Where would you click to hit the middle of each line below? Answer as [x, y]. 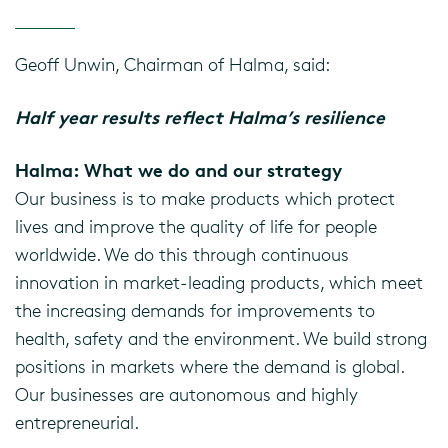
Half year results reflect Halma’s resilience [200, 116]
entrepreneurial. [77, 422]
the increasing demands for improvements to [195, 310]
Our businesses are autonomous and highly [186, 394]
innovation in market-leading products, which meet [219, 282]
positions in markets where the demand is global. [209, 366]
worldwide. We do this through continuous [182, 254]
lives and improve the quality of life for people [196, 226]
